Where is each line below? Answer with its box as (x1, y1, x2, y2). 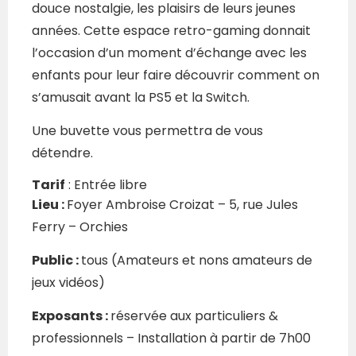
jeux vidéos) (32, 273, 105, 292)
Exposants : (32, 307, 110, 326)
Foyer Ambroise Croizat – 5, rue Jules (67, 195, 298, 215)
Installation (137, 329, 210, 348)
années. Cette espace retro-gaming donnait (32, 21, 311, 41)
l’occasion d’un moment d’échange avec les (32, 44, 307, 63)
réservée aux (110, 307, 195, 326)
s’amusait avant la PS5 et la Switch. (32, 88, 250, 107)
